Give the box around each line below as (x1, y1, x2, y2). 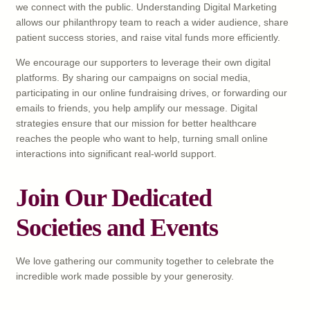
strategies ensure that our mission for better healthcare (16, 118, 257, 129)
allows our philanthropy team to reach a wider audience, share (16, 17, 289, 28)
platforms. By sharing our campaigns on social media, (16, 72, 250, 84)
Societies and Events (16, 214, 218, 242)
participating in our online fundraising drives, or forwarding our (16, 87, 287, 99)
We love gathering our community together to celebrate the (16, 255, 274, 267)
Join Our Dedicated (16, 184, 212, 212)
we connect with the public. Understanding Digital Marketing (16, 1, 277, 13)
